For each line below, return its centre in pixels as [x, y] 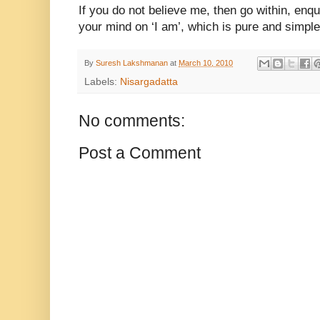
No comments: [132, 121]
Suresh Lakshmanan [132, 62]
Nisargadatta [149, 82]
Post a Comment [140, 153]
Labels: [102, 82]
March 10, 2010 [206, 62]
